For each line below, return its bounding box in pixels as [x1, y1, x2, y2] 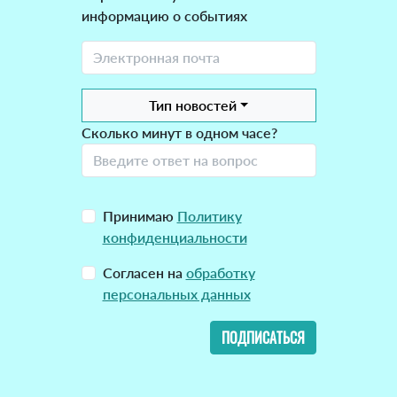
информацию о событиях [81, 7, 247, 25]
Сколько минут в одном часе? [81, 124, 277, 142]
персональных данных [102, 285, 251, 303]
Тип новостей [148, 97, 237, 114]
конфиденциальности [102, 229, 247, 246]
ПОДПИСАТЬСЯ [221, 327, 305, 349]
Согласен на [102, 264, 186, 282]
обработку [185, 264, 255, 282]
